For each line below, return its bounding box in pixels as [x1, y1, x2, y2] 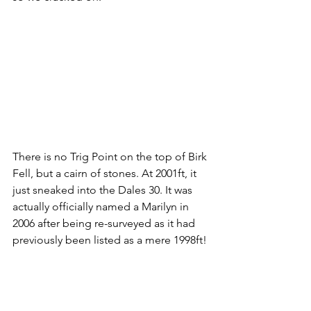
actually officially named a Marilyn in [12, 200, 192, 214]
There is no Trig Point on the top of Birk [12, 150, 210, 164]
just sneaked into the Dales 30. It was [12, 183, 195, 197]
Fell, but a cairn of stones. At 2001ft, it [12, 167, 199, 180]
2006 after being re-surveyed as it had [12, 217, 198, 230]
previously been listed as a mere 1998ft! [12, 233, 207, 247]
